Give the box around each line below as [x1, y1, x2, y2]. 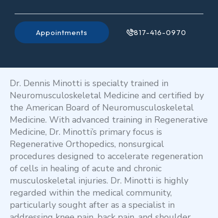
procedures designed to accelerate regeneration [10, 150, 203, 163]
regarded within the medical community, [10, 187, 172, 199]
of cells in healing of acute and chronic [10, 163, 162, 175]
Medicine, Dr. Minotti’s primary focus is [10, 126, 162, 138]
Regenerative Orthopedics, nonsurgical [10, 138, 164, 150]
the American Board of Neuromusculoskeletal [10, 102, 194, 114]
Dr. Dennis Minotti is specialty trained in [10, 77, 168, 90]
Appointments [36, 28, 88, 37]
